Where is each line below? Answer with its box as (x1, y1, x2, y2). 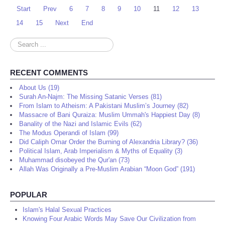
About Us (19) (19, 84, 59, 92)
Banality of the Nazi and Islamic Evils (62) (19, 120, 142, 128)
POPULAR (10, 190, 47, 199)
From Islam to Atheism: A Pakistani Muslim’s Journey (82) (19, 102, 188, 110)
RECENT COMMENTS (10, 68, 88, 77)
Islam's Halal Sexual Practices (23, 206, 111, 214)
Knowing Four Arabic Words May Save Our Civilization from (23, 215, 196, 223)
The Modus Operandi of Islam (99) (19, 129, 119, 137)
